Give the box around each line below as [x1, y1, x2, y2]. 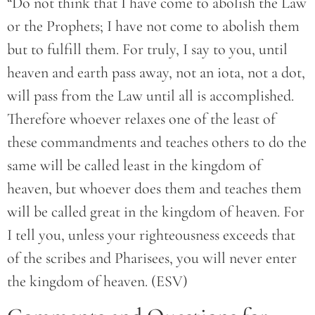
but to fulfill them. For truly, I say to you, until [7, 40, 288, 59]
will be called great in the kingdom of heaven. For [7, 202, 304, 221]
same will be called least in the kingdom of [7, 156, 262, 175]
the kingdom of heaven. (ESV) [7, 272, 188, 291]
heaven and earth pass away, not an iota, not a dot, [7, 63, 305, 82]
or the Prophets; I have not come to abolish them [7, 17, 300, 36]
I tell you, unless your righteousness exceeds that [7, 226, 295, 245]
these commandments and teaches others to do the [7, 133, 307, 152]
